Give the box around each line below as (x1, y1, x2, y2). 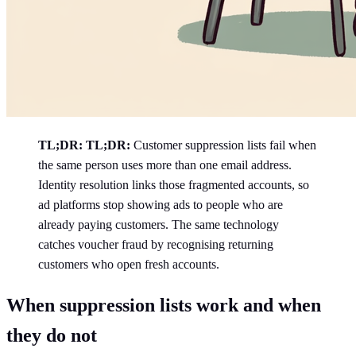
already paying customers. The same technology (38, 217, 279, 231)
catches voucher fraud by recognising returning (38, 237, 273, 251)
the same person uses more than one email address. (38, 157, 292, 172)
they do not (6, 324, 97, 346)
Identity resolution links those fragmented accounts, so (38, 177, 309, 192)
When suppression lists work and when (6, 294, 321, 315)
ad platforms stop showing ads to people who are (38, 197, 283, 211)
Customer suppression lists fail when (130, 137, 316, 152)
